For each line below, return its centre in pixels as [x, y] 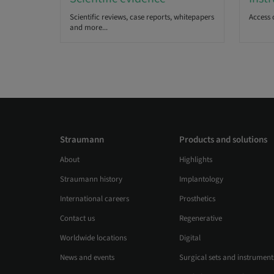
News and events [87, 258]
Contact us [77, 219]
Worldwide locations [93, 238]
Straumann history [91, 180]
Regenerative [201, 219]
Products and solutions [223, 140]
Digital [190, 238]
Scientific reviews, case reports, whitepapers [142, 17]
